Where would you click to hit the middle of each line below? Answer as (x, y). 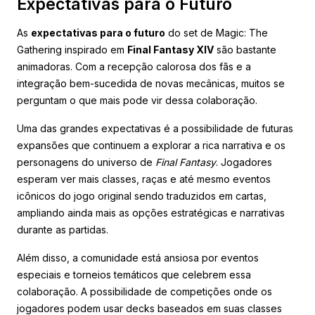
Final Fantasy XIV (171, 49)
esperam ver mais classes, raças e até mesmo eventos (144, 179)
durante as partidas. (63, 229)
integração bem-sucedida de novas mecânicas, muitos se (151, 83)
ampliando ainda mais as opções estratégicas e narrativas (151, 212)
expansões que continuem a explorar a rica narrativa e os (151, 145)
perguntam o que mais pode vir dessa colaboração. (137, 100)
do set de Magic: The (217, 32)
